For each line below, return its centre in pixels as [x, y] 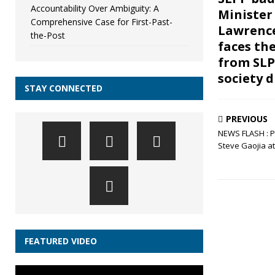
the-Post [48, 35]
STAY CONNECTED [64, 88]
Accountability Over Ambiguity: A [95, 8]
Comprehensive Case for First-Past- [102, 22]
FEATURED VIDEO [61, 241]
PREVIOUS [246, 119]
